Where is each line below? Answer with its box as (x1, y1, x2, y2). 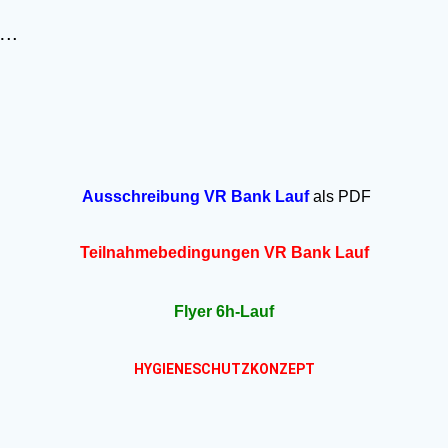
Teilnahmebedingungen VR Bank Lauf (79, 244, 369, 262)
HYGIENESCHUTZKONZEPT (133, 360, 315, 377)
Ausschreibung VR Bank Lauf (81, 187, 309, 205)
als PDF (308, 187, 371, 205)
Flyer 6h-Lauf (174, 302, 274, 320)
